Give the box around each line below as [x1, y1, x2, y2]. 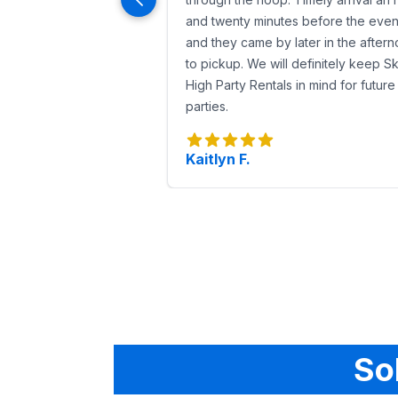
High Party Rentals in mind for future [186, 77, 395, 92]
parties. [186, 99, 228, 114]
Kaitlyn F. [186, 150, 251, 168]
